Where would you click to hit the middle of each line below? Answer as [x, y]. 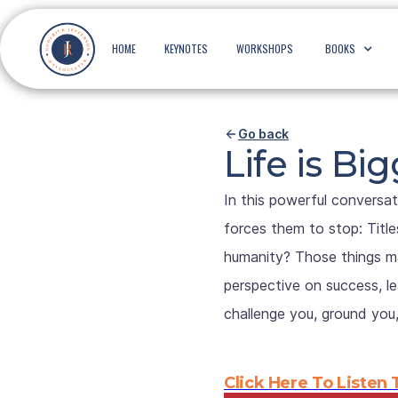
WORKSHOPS [265, 48]
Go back [263, 134]
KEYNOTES [187, 48]
